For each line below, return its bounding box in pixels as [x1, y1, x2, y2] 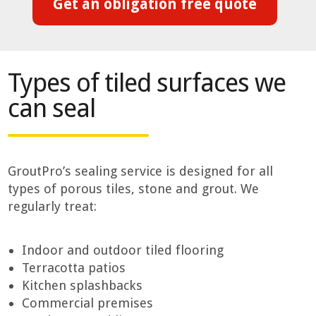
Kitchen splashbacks [22, 278, 143, 293]
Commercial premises [22, 296, 154, 311]
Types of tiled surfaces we [8, 67, 286, 98]
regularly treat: [8, 199, 97, 214]
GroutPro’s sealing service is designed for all [8, 164, 274, 179]
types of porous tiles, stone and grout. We [8, 181, 260, 197]
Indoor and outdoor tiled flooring [22, 243, 224, 258]
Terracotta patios [22, 260, 126, 276]
